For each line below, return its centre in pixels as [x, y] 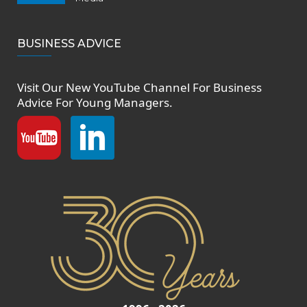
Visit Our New [55, 88]
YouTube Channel [142, 88]
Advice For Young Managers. [95, 103]
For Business [226, 88]
